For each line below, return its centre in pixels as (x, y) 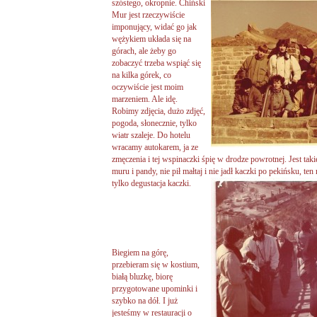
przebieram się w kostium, (156, 264)
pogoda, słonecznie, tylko (154, 123)
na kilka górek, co (142, 75)
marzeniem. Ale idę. (145, 99)
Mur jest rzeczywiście (148, 15)
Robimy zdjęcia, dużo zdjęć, (158, 111)
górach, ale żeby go (144, 51)
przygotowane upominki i (155, 288)
